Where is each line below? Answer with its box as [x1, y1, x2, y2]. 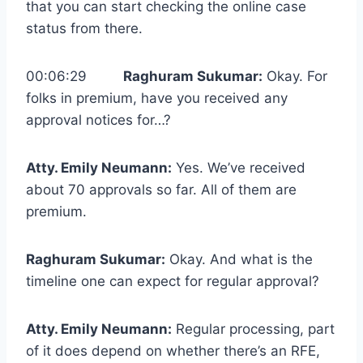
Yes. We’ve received [172, 160, 305, 177]
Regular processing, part [172, 321, 335, 338]
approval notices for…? [26, 112, 171, 129]
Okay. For [263, 68, 327, 85]
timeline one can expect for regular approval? [26, 273, 319, 290]
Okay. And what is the [165, 251, 313, 268]
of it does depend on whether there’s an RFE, [26, 343, 320, 360]
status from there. [26, 20, 143, 37]
